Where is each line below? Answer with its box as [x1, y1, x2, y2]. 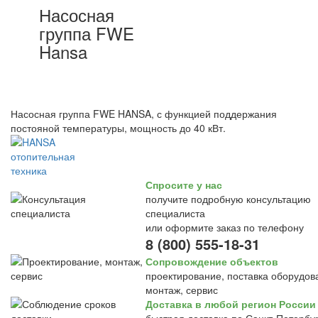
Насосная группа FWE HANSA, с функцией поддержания [11, 106, 277, 121]
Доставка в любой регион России [146, 297, 316, 311]
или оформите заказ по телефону [146, 220, 304, 234]
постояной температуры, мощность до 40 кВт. [11, 121, 226, 135]
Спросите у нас [146, 177, 222, 192]
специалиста [146, 206, 205, 220]
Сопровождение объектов [146, 254, 278, 268]
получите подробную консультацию [146, 192, 311, 206]
